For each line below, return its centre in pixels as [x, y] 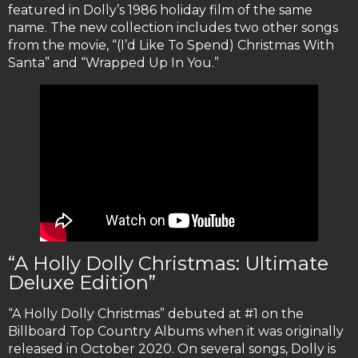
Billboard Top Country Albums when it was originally [176, 332]
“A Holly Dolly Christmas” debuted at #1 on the [156, 314]
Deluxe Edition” [82, 283]
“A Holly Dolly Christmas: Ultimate [168, 264]
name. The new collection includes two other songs [173, 28]
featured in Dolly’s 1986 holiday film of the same [160, 10]
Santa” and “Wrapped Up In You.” [113, 63]
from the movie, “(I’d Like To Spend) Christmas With [171, 46]
